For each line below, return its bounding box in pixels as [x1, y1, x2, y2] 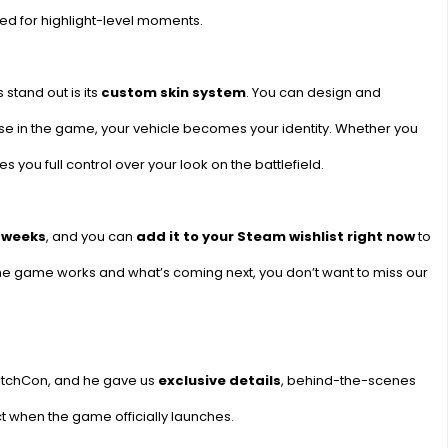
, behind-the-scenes [280, 371, 416, 390]
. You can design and [245, 83, 381, 102]
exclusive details [157, 371, 281, 390]
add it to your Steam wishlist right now [135, 227, 415, 246]
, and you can [45, 227, 136, 246]
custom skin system [100, 83, 246, 102]
